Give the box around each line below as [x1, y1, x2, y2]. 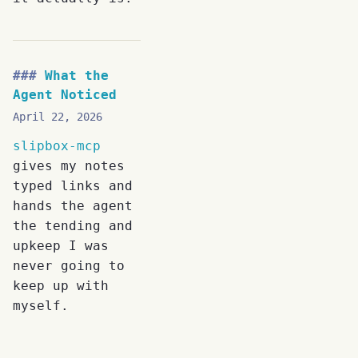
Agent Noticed [13, 86, 117, 102]
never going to [13, 257, 125, 273]
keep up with [13, 277, 109, 293]
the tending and [13, 217, 133, 233]
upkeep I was [13, 237, 109, 253]
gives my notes [13, 157, 125, 173]
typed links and [13, 177, 133, 193]
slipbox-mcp [13, 137, 101, 153]
